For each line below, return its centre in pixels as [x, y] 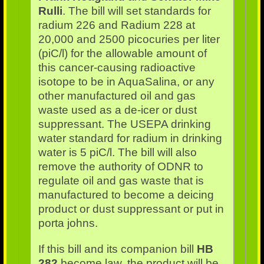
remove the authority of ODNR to [121, 167]
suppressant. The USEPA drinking [124, 124]
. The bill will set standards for [136, 11]
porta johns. [68, 223]
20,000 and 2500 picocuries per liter [129, 39]
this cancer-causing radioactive [117, 68]
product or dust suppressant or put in [131, 209]
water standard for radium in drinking [130, 138]
